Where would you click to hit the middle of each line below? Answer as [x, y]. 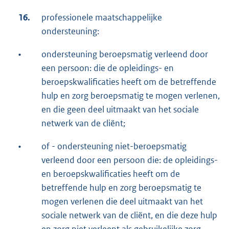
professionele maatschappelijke [102, 17]
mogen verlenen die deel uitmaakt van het [122, 201]
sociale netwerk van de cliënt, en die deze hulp [129, 215]
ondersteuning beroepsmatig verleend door [125, 54]
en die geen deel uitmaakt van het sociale [120, 109]
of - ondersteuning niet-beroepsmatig [114, 146]
